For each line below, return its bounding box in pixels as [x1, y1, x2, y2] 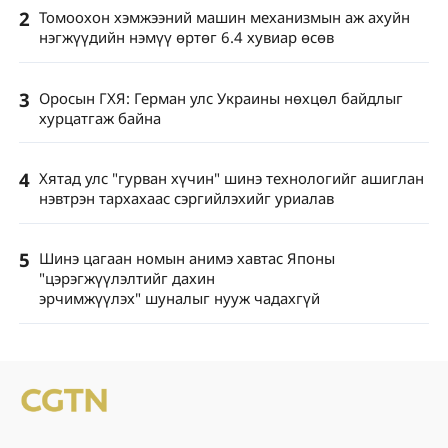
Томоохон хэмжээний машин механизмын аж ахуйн [38, 7, 410, 28]
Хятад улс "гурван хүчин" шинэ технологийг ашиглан [38, 167, 424, 188]
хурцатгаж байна [38, 107, 161, 128]
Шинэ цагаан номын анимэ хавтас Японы [38, 247, 335, 268]
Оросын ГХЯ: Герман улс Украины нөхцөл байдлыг [38, 87, 403, 108]
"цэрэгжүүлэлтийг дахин [38, 267, 215, 288]
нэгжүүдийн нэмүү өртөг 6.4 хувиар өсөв [38, 27, 334, 48]
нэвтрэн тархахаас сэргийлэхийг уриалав [38, 187, 334, 208]
